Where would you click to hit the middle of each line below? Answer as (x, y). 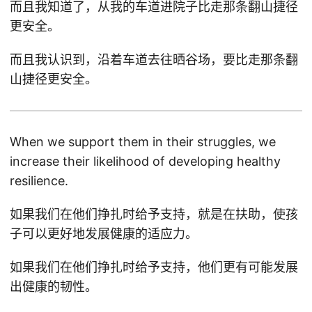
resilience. (39, 181)
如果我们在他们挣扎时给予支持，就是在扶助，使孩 (154, 214)
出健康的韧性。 (54, 287)
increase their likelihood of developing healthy (145, 161)
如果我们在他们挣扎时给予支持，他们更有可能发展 (154, 267)
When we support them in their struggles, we (143, 142)
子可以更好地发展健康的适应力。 (104, 234)
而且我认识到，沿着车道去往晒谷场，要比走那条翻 (154, 60)
